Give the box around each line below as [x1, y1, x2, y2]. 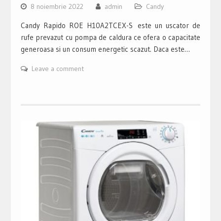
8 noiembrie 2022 [30, 2, 83, 11]
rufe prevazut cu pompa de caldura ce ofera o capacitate [20, 33, 201, 42]
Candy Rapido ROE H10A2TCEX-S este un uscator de [20, 21, 201, 31]
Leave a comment [31, 64, 84, 74]
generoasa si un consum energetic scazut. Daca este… [20, 44, 190, 54]
